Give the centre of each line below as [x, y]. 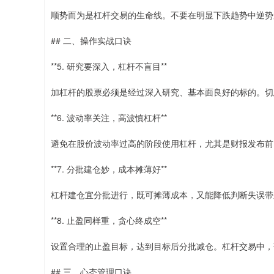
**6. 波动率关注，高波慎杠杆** [109, 117]
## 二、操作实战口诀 [91, 40]
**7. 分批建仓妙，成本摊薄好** [109, 169]
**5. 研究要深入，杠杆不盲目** [109, 66]
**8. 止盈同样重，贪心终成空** [109, 220]
